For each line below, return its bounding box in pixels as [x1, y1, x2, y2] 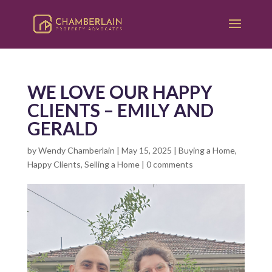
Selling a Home [84, 159, 140, 169]
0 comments [146, 159, 193, 169]
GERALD [27, 117, 98, 139]
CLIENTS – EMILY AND [27, 99, 214, 121]
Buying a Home [178, 145, 235, 155]
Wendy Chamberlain [38, 145, 115, 155]
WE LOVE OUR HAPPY [27, 81, 212, 103]
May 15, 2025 [121, 145, 172, 155]
